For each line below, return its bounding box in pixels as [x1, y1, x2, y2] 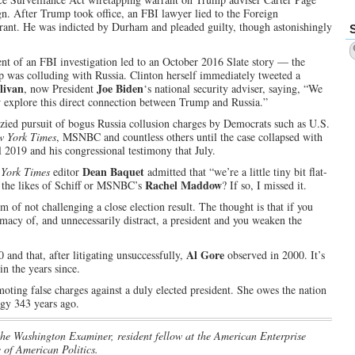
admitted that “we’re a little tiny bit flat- [144, 164, 327, 179]
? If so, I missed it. [222, 177, 307, 193]
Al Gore [186, 246, 224, 263]
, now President [24, 81, 97, 96]
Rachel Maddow [145, 177, 222, 193]
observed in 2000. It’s [224, 247, 325, 262]
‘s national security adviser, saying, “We [143, 81, 323, 96]
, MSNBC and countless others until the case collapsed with [56, 129, 323, 144]
